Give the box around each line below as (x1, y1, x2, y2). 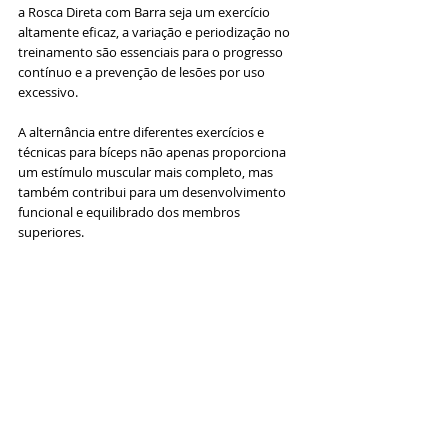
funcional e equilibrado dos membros (18, 203, 243, 222)
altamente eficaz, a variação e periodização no (18, 23, 293, 42)
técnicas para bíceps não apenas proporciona (18, 143, 289, 162)
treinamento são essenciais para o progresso (18, 43, 286, 62)
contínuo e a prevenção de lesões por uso (18, 63, 268, 82)
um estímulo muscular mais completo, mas (18, 163, 276, 182)
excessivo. (18, 83, 81, 102)
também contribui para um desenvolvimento (18, 183, 289, 202)
